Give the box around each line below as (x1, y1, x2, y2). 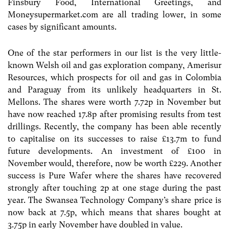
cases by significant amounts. (8, 21, 117, 32)
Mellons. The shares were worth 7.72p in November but (8, 97, 221, 107)
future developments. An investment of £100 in (8, 146, 221, 156)
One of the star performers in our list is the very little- (8, 48, 221, 58)
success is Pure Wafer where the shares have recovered (8, 170, 221, 180)
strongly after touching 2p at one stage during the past (8, 182, 221, 193)
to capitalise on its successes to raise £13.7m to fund (8, 133, 221, 144)
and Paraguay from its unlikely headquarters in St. (8, 84, 221, 95)
